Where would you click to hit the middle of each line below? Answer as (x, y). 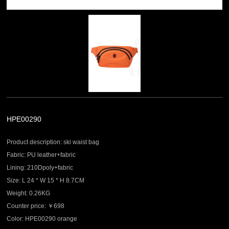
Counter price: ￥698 (36, 206)
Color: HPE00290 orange (42, 219)
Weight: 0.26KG (29, 193)
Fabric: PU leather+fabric (41, 155)
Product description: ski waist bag (53, 142)
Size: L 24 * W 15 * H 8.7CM (46, 181)
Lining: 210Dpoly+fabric (40, 168)
